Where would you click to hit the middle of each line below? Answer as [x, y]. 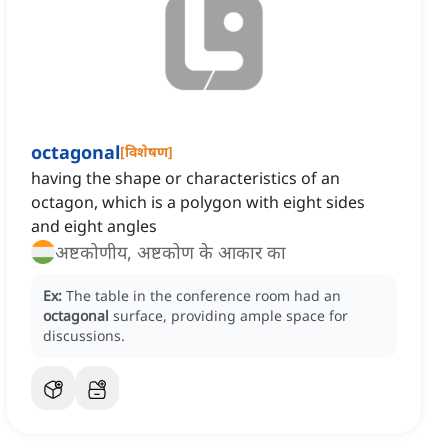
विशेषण [146, 152]
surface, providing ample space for [230, 316]
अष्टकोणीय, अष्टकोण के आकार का [170, 252]
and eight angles [94, 226]
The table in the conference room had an [203, 296]
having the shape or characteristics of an [185, 178]
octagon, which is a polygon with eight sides [198, 202]
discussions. [84, 336]
